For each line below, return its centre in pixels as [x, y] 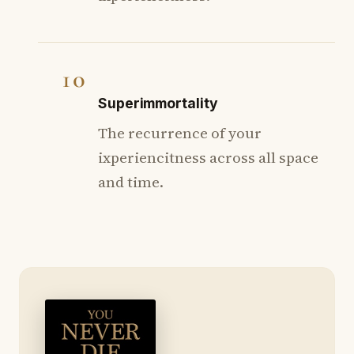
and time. [131, 182]
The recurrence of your [180, 133]
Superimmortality [158, 104]
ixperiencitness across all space [208, 158]
